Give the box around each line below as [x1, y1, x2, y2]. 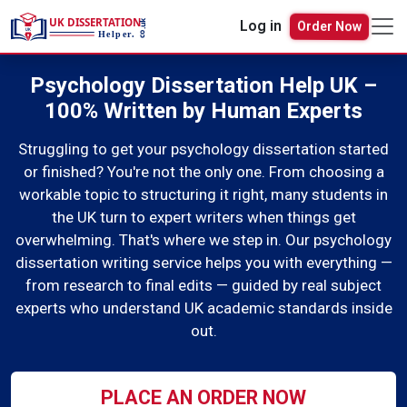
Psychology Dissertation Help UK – [30, 73, 377, 99]
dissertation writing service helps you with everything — [15, 253, 392, 273]
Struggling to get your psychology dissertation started [18, 140, 389, 159]
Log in [240, 17, 282, 35]
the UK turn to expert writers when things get [51, 208, 356, 227]
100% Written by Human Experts [45, 98, 362, 124]
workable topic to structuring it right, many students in [19, 185, 388, 204]
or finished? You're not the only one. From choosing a [23, 163, 384, 182]
